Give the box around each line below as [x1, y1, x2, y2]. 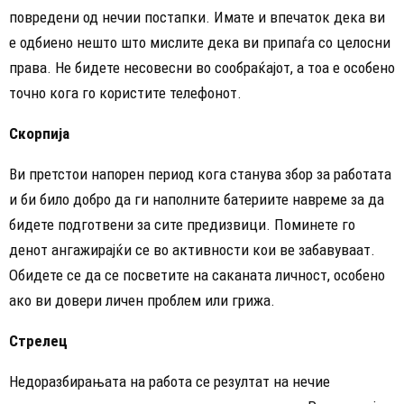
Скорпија [9, 124, 69, 142]
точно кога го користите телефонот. [9, 83, 242, 102]
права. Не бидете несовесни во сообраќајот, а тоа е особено [9, 58, 395, 77]
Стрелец [9, 331, 68, 350]
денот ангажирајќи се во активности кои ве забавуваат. [9, 240, 375, 259]
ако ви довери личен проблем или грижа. [9, 290, 275, 309]
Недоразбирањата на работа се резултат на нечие [9, 372, 330, 390]
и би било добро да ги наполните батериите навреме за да [9, 189, 384, 208]
